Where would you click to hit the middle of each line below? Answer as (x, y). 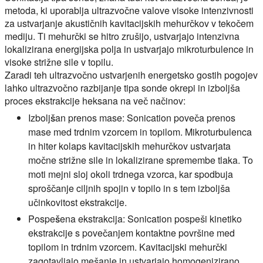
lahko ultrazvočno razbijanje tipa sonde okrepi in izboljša (122, 87)
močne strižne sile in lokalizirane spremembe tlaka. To (141, 160)
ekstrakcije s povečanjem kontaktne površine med (131, 232)
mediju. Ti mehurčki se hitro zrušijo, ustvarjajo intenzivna (122, 36)
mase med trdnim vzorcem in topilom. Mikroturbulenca (140, 131)
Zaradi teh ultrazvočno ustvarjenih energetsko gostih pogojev (131, 75)
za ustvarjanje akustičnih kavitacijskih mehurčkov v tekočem (129, 23)
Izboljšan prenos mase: (77, 117)
